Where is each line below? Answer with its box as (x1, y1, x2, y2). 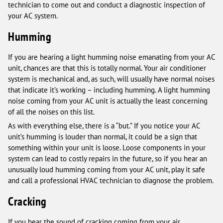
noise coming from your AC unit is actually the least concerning (8, 96, 208, 106)
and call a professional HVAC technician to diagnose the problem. (8, 176, 214, 186)
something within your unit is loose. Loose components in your (8, 143, 206, 153)
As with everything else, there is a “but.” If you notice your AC (8, 121, 200, 131)
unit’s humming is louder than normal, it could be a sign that (8, 132, 197, 142)
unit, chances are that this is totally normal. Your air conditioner (8, 63, 206, 73)
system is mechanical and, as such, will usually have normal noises (8, 74, 215, 84)
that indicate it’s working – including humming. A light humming (8, 85, 210, 95)
